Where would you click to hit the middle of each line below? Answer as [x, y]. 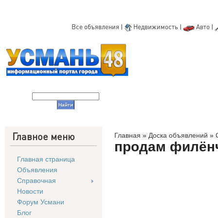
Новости [30, 191]
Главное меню [44, 136]
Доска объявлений [178, 135]
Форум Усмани [41, 202]
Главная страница [46, 159]
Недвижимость [155, 27]
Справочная [36, 181]
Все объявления [95, 27]
